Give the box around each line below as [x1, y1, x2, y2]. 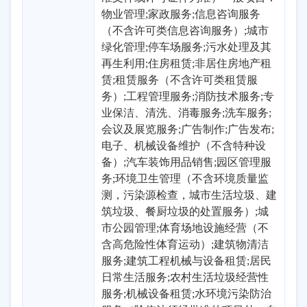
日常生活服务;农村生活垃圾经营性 [101, 271, 269, 283]
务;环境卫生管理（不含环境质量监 [101, 173, 269, 184]
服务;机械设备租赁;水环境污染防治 [101, 288, 271, 299]
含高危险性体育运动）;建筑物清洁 [101, 238, 269, 250]
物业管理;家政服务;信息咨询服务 [101, 8, 260, 20]
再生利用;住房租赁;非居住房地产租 [101, 58, 271, 69]
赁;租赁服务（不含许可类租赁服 [101, 74, 258, 86]
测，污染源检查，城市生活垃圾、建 [101, 189, 277, 201]
